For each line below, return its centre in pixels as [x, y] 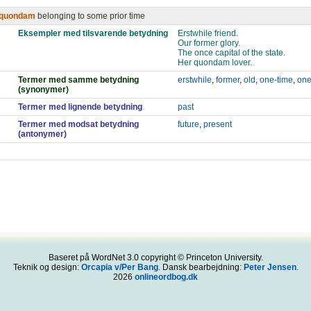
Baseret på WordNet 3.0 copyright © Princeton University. [155, 258]
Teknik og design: [47, 267]
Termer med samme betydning [78, 80]
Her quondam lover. [215, 62]
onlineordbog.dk [166, 277]
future [188, 124]
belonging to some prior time [91, 16]
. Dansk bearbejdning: [201, 267]
